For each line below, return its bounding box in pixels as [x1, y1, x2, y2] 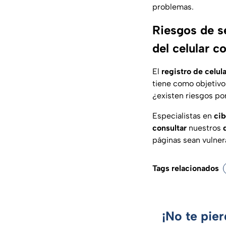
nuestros [187, 123, 221, 133]
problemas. [152, 2, 194, 12]
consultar [152, 123, 187, 133]
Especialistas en [152, 111, 212, 121]
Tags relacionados [152, 163, 219, 174]
